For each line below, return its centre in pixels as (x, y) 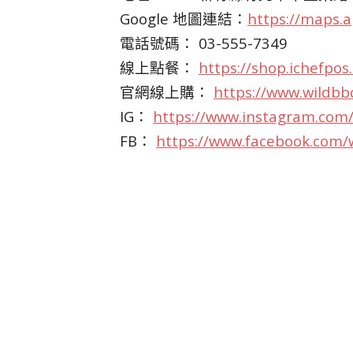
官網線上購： (167, 92)
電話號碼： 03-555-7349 (204, 43)
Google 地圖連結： (184, 19)
